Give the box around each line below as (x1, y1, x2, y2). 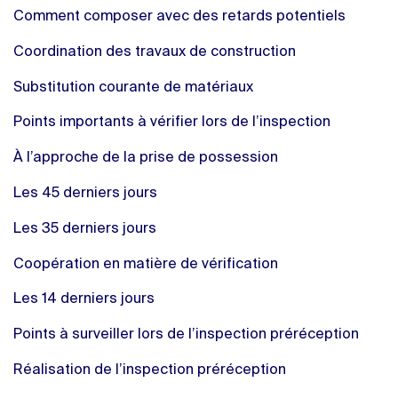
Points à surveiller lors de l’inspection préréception (13, 328, 359, 343)
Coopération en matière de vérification (13, 257, 278, 272)
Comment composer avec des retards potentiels (13, 9, 346, 24)
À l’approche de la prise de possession (13, 151, 278, 166)
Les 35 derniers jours (13, 221, 156, 236)
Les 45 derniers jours (13, 186, 157, 201)
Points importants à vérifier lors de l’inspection (13, 115, 330, 131)
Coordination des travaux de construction (13, 44, 296, 60)
